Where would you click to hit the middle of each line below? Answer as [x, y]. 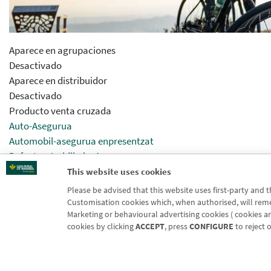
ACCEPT [150, 227]
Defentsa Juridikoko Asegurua [72, 156]
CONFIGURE [211, 227]
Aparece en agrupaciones [62, 51]
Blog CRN [174, 249]
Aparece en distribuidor [58, 81]
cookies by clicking [101, 227]
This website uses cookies [119, 171]
